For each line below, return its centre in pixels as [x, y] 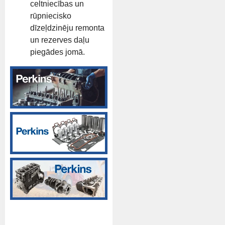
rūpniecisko [51, 16]
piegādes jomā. [58, 52]
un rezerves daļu [60, 40]
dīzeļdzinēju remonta [67, 28]
